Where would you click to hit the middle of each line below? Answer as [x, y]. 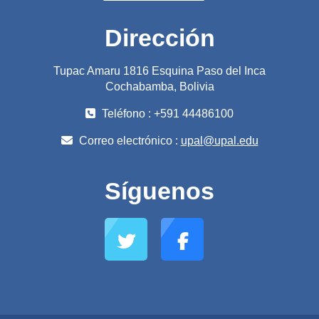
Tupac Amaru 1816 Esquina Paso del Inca [159, 70]
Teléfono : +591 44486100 [166, 113]
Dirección [159, 37]
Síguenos [159, 190]
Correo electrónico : [128, 140]
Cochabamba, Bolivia [159, 86]
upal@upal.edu [219, 140]
